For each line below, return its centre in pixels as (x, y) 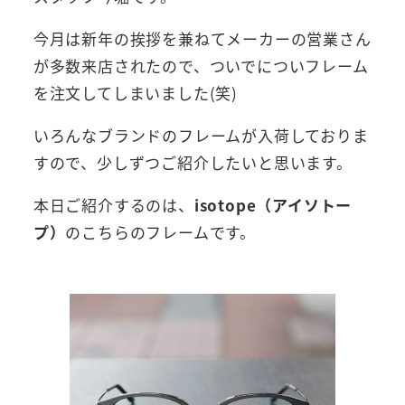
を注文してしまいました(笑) (135, 93)
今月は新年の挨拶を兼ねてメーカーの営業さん (202, 39)
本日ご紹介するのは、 (113, 205)
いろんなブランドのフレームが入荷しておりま (201, 136)
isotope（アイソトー (273, 205)
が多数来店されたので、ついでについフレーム (201, 66)
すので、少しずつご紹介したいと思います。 (193, 163)
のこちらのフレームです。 (161, 232)
